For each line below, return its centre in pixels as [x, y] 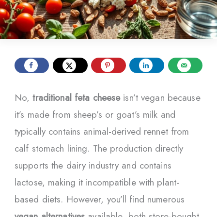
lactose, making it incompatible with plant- [97, 182]
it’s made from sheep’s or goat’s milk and [95, 114]
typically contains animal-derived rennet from [102, 131]
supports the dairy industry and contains [93, 165]
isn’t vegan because [160, 97]
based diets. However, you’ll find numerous [100, 199]
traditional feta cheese [77, 97]
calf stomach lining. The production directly [99, 148]
